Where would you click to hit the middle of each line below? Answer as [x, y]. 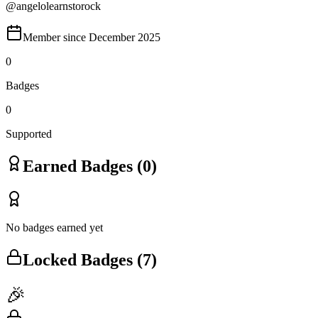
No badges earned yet [54, 227]
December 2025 [125, 37]
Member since [56, 37]
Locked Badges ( [83, 259]
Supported [29, 133]
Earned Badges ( [83, 166]
